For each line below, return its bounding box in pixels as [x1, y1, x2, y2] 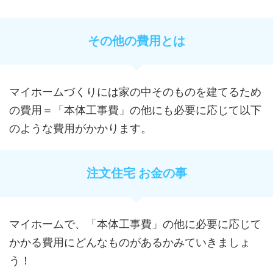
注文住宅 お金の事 [86, 165, 187, 180]
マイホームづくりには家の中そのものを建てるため [9, 85, 261, 98]
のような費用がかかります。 [9, 121, 152, 135]
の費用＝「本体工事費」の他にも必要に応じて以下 [9, 103, 261, 116]
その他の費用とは [88, 33, 185, 48]
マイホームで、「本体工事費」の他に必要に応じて [9, 217, 261, 230]
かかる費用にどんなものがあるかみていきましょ [9, 235, 250, 249]
